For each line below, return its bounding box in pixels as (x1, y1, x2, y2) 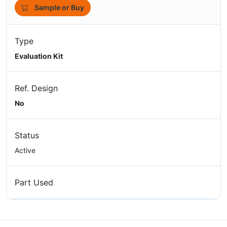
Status (15, 130, 39, 140)
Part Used (15, 177, 53, 187)
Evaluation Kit (15, 52, 63, 60)
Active (15, 146, 35, 155)
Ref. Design (15, 83, 58, 93)
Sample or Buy (34, 3, 84, 12)
